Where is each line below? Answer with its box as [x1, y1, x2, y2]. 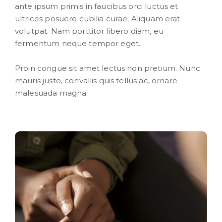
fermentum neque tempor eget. [15, 38, 141, 48]
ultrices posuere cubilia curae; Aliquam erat [15, 13, 180, 23]
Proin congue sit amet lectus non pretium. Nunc [15, 63, 200, 73]
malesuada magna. [15, 88, 88, 98]
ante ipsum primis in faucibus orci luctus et [15, 1, 178, 11]
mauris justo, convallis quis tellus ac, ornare [15, 75, 177, 85]
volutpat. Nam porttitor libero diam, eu [15, 26, 164, 36]
